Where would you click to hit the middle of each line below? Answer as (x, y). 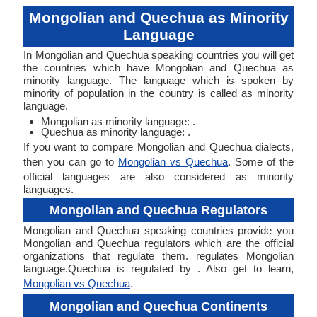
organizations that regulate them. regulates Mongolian (158, 256)
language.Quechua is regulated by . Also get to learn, (158, 269)
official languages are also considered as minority (158, 177)
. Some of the (261, 162)
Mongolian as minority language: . (118, 121)
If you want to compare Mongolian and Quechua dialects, (158, 147)
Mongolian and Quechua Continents (158, 306)
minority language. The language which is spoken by (158, 80)
